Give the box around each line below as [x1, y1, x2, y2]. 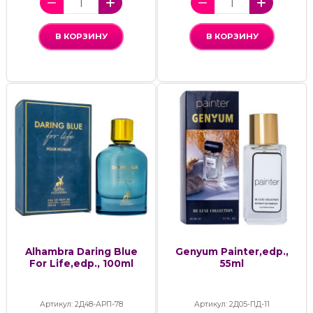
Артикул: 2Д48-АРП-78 [39, 299, 123, 309]
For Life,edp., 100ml [29, 257, 133, 269]
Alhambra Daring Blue [24, 245, 138, 257]
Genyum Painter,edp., [175, 245, 289, 257]
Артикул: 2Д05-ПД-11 [194, 299, 270, 309]
